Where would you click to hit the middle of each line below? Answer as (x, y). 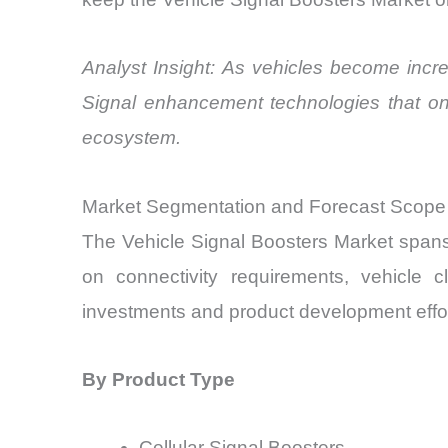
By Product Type (158, 379)
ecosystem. (131, 138)
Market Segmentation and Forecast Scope (264, 206)
